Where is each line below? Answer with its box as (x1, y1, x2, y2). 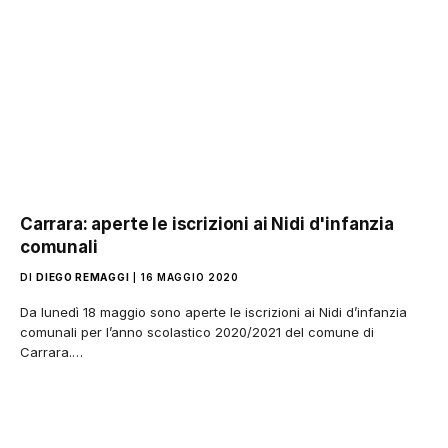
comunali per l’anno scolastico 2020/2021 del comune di (20, 323, 374, 340)
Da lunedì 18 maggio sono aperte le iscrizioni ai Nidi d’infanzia (20, 303, 407, 320)
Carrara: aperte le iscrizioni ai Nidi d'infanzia (20, 213, 394, 234)
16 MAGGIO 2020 (140, 270, 239, 283)
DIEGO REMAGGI (36, 270, 130, 283)
